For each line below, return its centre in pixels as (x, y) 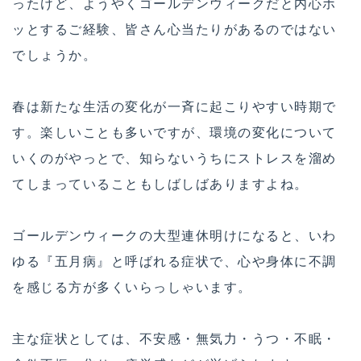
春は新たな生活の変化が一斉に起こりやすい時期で (174, 107)
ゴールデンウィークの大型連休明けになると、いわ (174, 236)
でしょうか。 (54, 55)
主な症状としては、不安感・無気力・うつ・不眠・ (174, 339)
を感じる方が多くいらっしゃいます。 (132, 287)
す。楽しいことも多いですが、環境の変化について (174, 133)
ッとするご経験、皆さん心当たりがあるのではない (174, 29)
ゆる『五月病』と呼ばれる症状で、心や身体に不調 (174, 261)
